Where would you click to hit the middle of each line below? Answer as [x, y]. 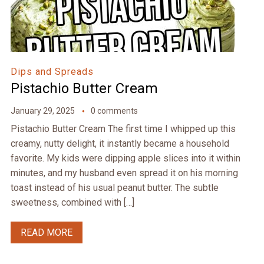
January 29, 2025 [42, 111]
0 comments [114, 111]
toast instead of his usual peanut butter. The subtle [114, 188]
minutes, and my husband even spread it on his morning [124, 173]
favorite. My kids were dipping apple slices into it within [125, 159]
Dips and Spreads [52, 72]
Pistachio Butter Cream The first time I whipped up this [123, 129]
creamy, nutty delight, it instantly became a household [120, 144]
